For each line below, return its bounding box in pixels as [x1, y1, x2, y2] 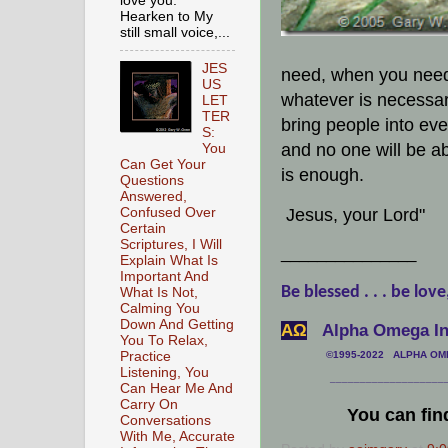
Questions [120, 172, 184, 188]
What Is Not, [120, 284, 198, 300]
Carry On [120, 396, 178, 412]
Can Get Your [120, 156, 206, 172]
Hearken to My [120, 8, 213, 24]
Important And [120, 268, 209, 284]
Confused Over [120, 204, 216, 220]
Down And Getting [120, 316, 234, 332]
